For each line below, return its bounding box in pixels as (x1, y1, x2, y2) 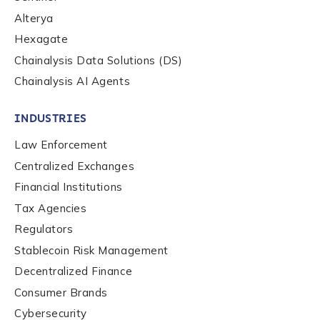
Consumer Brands (14, 285, 108, 299)
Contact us (27, 291, 101, 309)
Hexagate (14, 32, 69, 46)
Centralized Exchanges (14, 159, 135, 173)
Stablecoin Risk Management (14, 243, 169, 257)
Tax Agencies (14, 201, 87, 215)
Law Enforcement (14, 138, 108, 151)
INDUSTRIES (14, 111, 87, 125)
